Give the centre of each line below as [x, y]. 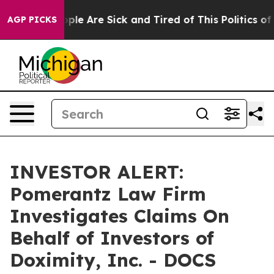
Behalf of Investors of [112, 238]
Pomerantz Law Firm [108, 194]
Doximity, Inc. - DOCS [113, 260]
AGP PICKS [32, 20]
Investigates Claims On [120, 216]
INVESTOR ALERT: [97, 172]
